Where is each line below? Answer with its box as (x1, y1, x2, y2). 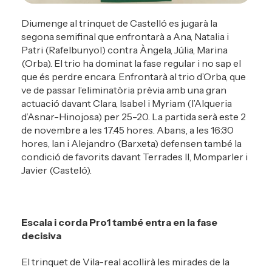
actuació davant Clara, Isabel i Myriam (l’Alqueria (21, 97, 232, 110)
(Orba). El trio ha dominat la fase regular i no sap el (21, 57, 241, 70)
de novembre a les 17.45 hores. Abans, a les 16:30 (21, 124, 234, 137)
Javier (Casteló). (21, 164, 92, 177)
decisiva (21, 229, 61, 242)
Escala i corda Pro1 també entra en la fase (21, 216, 217, 228)
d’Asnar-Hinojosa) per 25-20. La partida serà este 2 (21, 110, 246, 123)
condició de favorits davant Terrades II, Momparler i (21, 151, 248, 163)
